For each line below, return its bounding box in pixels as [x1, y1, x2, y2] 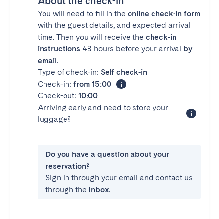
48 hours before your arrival [80, 44, 183, 53]
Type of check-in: [38, 67, 101, 77]
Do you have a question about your [45, 150, 169, 159]
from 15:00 [73, 79, 111, 88]
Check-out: [38, 91, 78, 100]
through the [45, 185, 88, 194]
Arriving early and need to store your [38, 103, 168, 112]
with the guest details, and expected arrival [38, 21, 191, 30]
